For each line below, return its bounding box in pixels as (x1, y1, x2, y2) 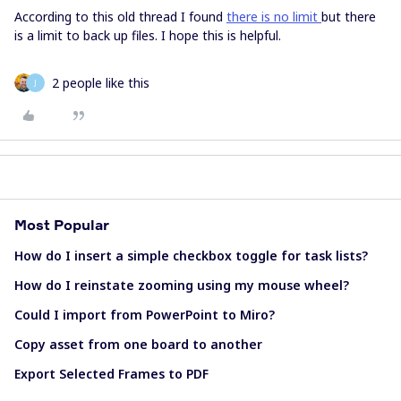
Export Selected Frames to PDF (14, 365, 209, 382)
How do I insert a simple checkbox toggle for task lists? (14, 247, 368, 264)
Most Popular (14, 216, 109, 234)
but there (321, 8, 376, 25)
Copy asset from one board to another (14, 336, 262, 353)
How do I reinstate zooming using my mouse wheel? (14, 277, 349, 294)
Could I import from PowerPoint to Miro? (14, 306, 275, 323)
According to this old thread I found (14, 8, 226, 25)
